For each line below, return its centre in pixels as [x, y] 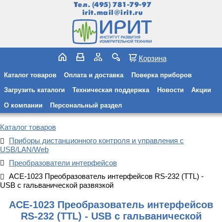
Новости [170, 90]
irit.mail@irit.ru [112, 13]
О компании [23, 105]
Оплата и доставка [94, 75]
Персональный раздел [86, 105]
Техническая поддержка [111, 90]
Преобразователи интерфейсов [63, 163]
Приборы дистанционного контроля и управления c [96, 140]
